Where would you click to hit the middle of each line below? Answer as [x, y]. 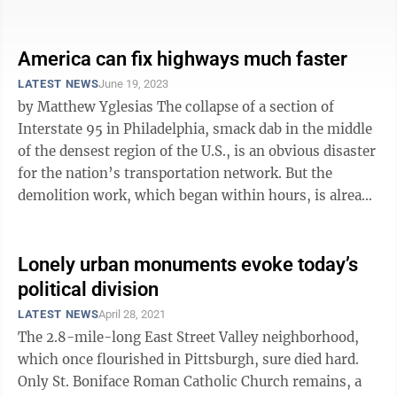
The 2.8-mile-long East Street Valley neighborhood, [188, 337]
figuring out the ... [76, 12]
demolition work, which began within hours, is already [198, 195]
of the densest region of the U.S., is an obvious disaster [197, 151]
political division [88, 289]
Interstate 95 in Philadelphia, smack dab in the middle [195, 129]
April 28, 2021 [132, 314]
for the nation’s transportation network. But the [175, 173]
